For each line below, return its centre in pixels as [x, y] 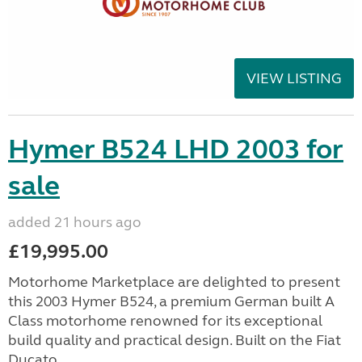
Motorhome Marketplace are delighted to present [174, 282]
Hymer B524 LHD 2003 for [176, 149]
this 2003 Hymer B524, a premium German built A [171, 301]
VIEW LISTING [294, 78]
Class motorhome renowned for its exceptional [165, 320]
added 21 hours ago [75, 222]
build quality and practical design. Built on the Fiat [175, 340]
